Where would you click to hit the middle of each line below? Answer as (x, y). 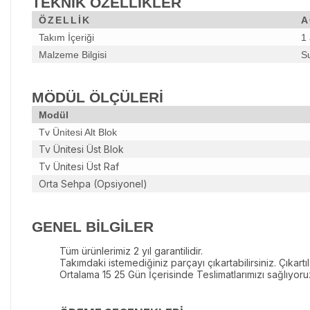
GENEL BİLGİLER (93, 227)
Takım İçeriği (66, 38)
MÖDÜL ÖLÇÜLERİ (98, 98)
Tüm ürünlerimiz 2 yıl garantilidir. (131, 251)
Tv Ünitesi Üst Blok (81, 149)
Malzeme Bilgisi (73, 55)
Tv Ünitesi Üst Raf (79, 167)
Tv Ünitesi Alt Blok (78, 133)
